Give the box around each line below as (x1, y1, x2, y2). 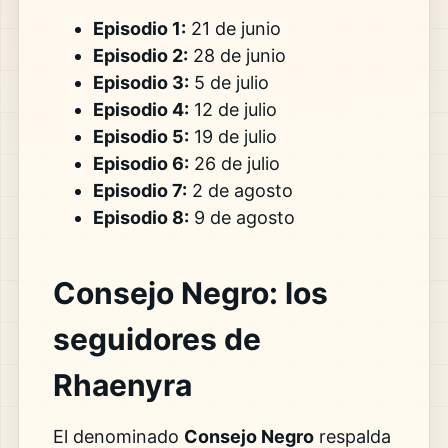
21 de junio (185, 18, 281, 40)
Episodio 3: (92, 72, 189, 94)
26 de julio (188, 153, 280, 175)
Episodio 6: (92, 153, 189, 175)
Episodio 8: (92, 207, 189, 229)
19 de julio (188, 126, 277, 148)
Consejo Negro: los (52, 275, 328, 312)
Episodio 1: (92, 18, 186, 40)
